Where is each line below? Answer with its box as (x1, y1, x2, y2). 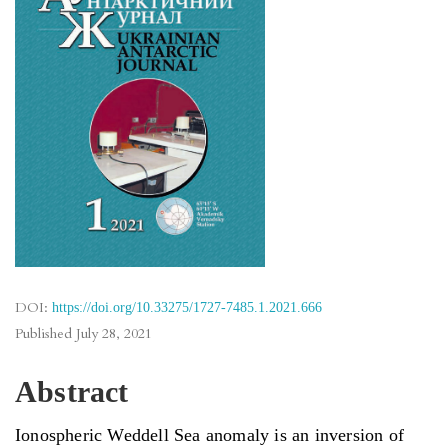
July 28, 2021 (76, 323, 152, 343)
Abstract (15, 374, 129, 408)
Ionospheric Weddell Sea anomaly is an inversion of (15, 424, 405, 445)
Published (15, 323, 76, 343)
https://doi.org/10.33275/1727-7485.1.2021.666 (52, 299, 322, 315)
